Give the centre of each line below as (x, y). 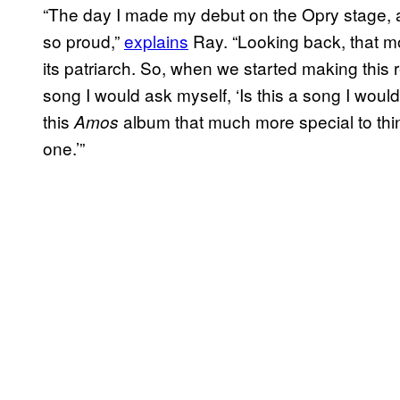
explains (156, 40)
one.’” (64, 147)
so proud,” (83, 40)
